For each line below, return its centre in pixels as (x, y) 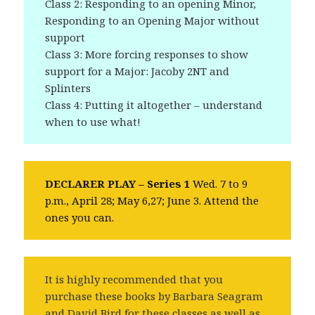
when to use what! (93, 122)
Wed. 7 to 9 (220, 184)
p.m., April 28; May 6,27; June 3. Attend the (152, 201)
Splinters (68, 88)
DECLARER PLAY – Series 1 (118, 184)
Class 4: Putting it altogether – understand (154, 105)
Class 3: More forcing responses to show (147, 54)
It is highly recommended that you (134, 279)
